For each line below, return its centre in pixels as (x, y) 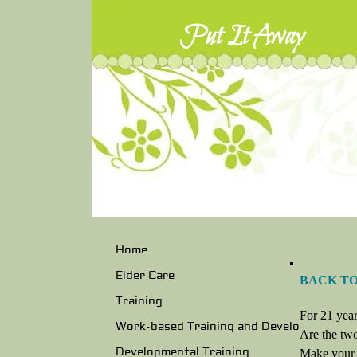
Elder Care (145, 276)
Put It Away (241, 37)
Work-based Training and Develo (208, 327)
